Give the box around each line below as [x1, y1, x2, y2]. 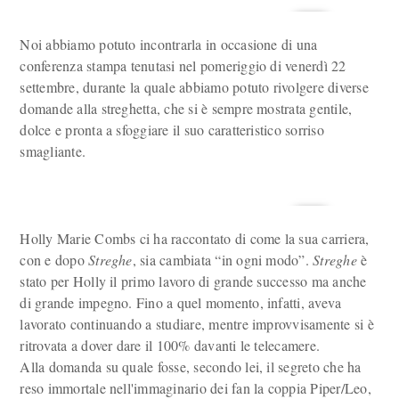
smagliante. [20, 142, 86, 160]
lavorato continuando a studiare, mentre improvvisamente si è [20, 314, 374, 333]
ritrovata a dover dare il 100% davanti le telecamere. [20, 336, 321, 354]
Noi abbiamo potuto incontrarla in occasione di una [20, 35, 318, 53]
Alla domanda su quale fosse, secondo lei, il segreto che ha [20, 357, 362, 376]
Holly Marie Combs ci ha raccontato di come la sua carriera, [20, 229, 370, 248]
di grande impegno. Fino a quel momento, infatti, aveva [20, 293, 342, 312]
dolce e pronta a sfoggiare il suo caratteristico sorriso [20, 120, 324, 139]
